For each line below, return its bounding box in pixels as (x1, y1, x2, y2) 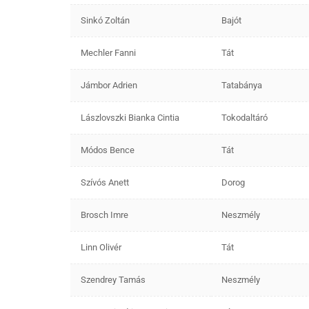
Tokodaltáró (221, 112, 268, 123)
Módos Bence (81, 144, 134, 155)
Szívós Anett (81, 177, 129, 188)
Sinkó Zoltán (81, 14, 130, 26)
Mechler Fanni (81, 47, 136, 58)
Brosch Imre (81, 209, 128, 220)
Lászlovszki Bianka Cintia (81, 112, 179, 123)
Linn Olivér (81, 241, 121, 252)
